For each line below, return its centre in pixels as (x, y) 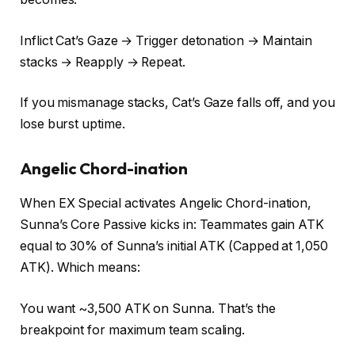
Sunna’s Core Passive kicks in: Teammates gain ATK (172, 225)
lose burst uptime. (73, 124)
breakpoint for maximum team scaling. (133, 330)
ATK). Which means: (80, 268)
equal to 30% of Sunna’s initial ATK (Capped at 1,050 (174, 246)
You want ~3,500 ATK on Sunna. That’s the (148, 308)
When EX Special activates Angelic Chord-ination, (166, 204)
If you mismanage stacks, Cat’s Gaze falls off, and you (177, 103)
